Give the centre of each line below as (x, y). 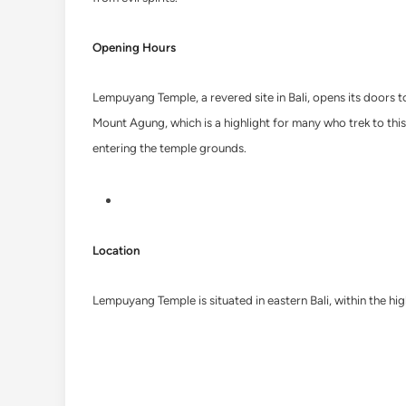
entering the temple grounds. (169, 148)
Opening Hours (134, 47)
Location (116, 250)
